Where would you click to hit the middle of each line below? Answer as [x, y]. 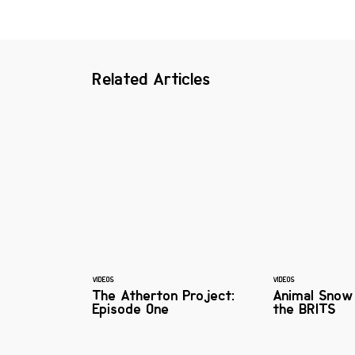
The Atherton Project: [164, 296]
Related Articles [152, 79]
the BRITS [305, 309]
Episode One [131, 309]
